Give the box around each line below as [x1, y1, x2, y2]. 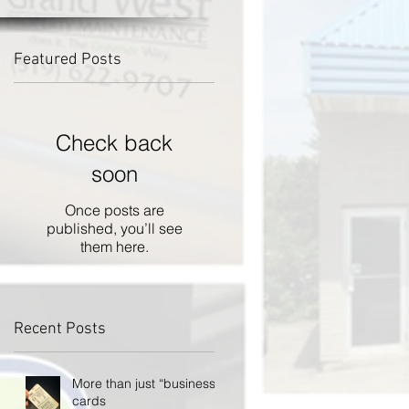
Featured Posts [14, 50, 121, 69]
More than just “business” [72, 375, 220, 392]
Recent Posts [14, 320, 106, 339]
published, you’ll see [46, 219, 183, 237]
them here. [79, 237, 149, 256]
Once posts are [64, 201, 164, 219]
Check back [56, 130, 173, 156]
